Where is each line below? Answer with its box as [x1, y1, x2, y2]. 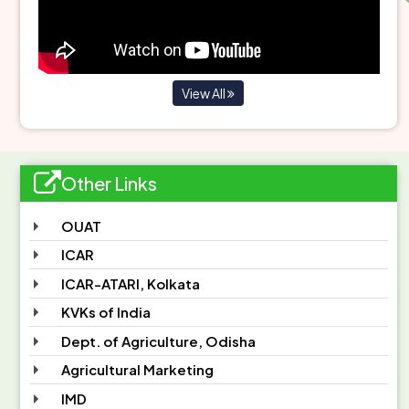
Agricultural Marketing [60, 361, 214, 378]
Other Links [60, 171, 157, 194]
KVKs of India [60, 303, 151, 320]
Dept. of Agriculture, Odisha [60, 331, 256, 350]
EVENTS [33, 58, 89, 78]
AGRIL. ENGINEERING [240, 13, 385, 33]
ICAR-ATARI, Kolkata [60, 274, 200, 292]
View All [182, 84, 228, 101]
